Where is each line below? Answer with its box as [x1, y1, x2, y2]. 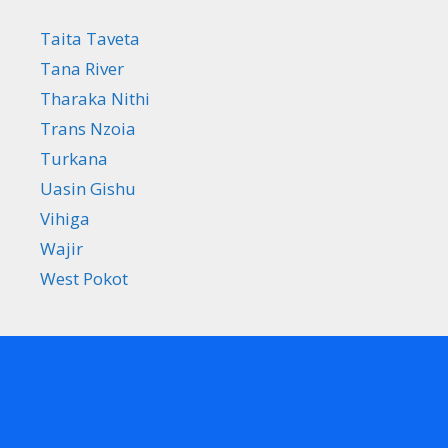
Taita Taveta [40, 26, 140, 50]
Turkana [40, 146, 108, 170]
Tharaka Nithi [40, 86, 150, 110]
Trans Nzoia [40, 116, 136, 140]
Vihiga [40, 206, 90, 230]
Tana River [40, 56, 124, 80]
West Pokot [40, 266, 128, 290]
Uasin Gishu [40, 176, 136, 200]
